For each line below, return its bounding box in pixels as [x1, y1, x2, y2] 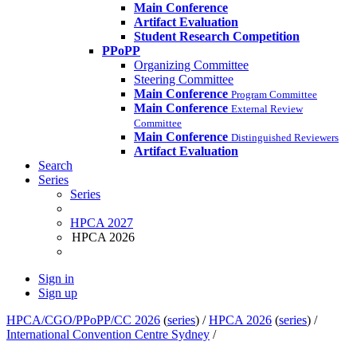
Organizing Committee [134, 58, 249, 73]
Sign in [38, 272, 74, 286]
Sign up [38, 286, 77, 300]
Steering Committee [134, 73, 233, 87]
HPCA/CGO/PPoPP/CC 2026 [6, 313, 160, 328]
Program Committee [231, 88, 317, 101]
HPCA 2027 [70, 216, 133, 230]
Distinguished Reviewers [231, 131, 339, 144]
